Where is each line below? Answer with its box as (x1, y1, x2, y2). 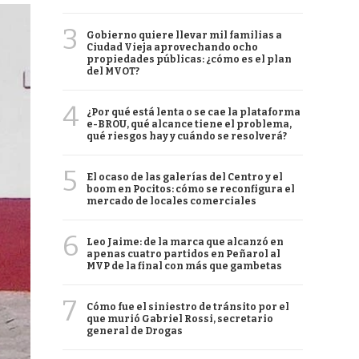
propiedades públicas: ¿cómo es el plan (87, 54, 292, 65)
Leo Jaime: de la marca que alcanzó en (87, 236, 284, 248)
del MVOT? (87, 66, 139, 77)
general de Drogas (87, 325, 183, 337)
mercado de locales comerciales (87, 196, 256, 207)
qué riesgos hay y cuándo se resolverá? (87, 131, 287, 142)
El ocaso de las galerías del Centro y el (87, 171, 283, 183)
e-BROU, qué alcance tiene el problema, (87, 119, 292, 130)
